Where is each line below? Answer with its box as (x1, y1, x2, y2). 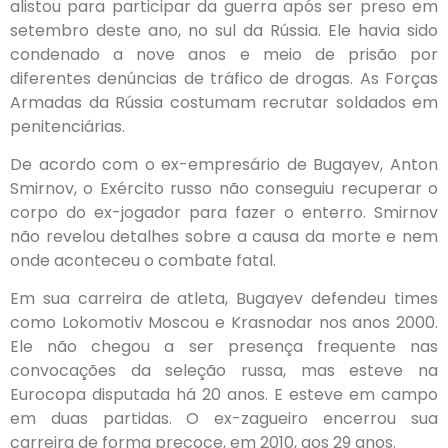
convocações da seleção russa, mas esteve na (10, 359, 438, 383)
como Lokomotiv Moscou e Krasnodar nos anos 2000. (10, 311, 438, 335)
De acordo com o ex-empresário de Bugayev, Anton (10, 153, 438, 176)
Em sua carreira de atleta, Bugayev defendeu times (10, 287, 438, 311)
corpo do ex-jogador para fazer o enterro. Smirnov (10, 201, 438, 224)
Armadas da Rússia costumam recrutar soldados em (10, 90, 438, 114)
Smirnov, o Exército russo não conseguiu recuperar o (10, 177, 438, 200)
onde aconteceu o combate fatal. (10, 249, 276, 272)
